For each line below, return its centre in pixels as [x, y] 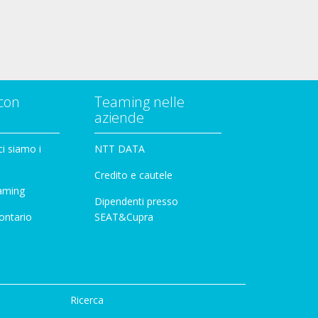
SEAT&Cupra [124, 216]
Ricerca [87, 300]
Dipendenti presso [136, 201]
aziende [119, 117]
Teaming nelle [139, 102]
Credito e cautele [133, 175]
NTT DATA [120, 148]
